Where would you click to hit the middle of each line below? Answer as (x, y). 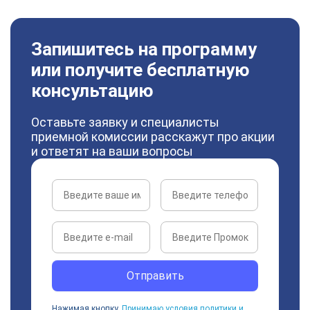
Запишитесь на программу (144, 49)
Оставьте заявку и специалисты (125, 122)
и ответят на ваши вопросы (112, 151)
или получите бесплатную (140, 70)
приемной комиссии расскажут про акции (153, 137)
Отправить (155, 275)
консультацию (92, 91)
